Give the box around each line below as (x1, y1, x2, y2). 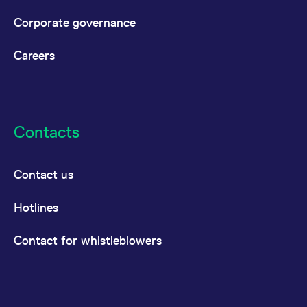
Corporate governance (14, 15, 136, 29)
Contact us (14, 167, 73, 182)
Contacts (14, 123, 79, 141)
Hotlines (14, 200, 58, 214)
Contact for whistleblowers (14, 233, 162, 247)
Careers (14, 48, 55, 62)
